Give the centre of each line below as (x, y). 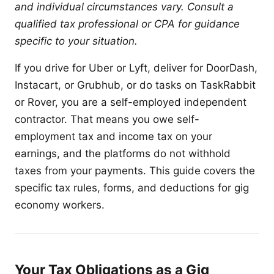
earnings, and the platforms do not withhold (123, 153)
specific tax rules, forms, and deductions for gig (132, 187)
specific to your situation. (76, 41)
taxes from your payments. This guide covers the (135, 170)
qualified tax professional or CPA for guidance (127, 24)
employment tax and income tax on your (113, 136)
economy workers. (60, 205)
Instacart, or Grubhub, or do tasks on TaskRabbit (135, 85)
